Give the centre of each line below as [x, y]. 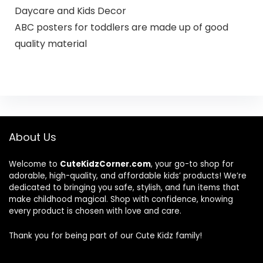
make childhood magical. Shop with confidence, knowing [121, 200]
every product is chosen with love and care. [95, 211]
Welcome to [34, 164]
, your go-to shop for [192, 164]
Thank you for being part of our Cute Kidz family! [105, 236]
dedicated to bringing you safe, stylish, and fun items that [124, 188]
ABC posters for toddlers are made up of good [121, 27]
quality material [50, 43]
